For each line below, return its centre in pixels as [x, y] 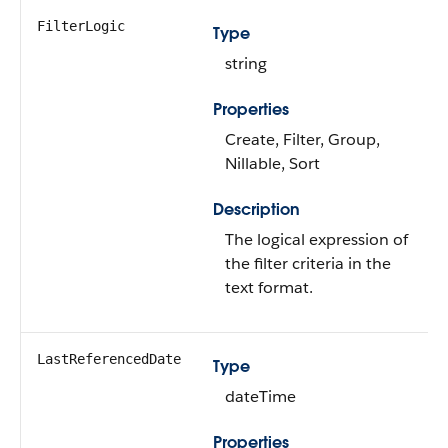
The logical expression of [316, 239]
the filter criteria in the [308, 263]
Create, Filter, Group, [302, 139]
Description [256, 209]
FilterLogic [81, 26]
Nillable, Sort [272, 163]
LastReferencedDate [109, 359]
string [246, 63]
